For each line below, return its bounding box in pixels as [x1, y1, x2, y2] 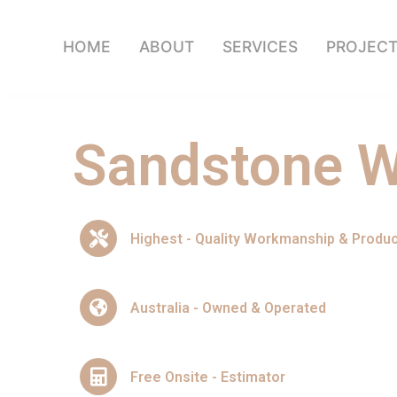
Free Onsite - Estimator [130, 368, 285, 385]
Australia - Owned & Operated [130, 299, 326, 316]
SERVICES [222, 37, 298, 56]
